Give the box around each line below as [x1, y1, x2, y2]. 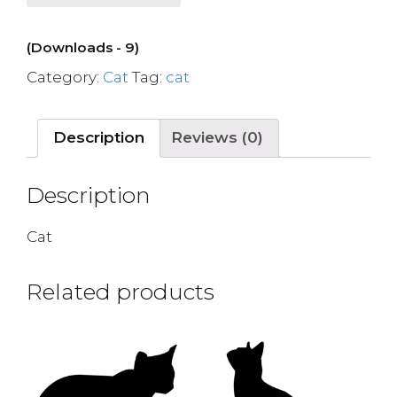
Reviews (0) [171, 128, 263, 146]
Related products [27, 278, 214, 305]
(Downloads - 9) [27, 38, 139, 56]
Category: [27, 67, 103, 86]
